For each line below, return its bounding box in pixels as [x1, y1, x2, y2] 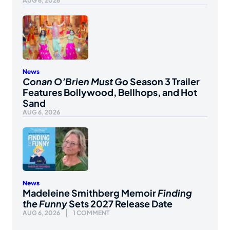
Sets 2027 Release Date [67, 198, 172, 210]
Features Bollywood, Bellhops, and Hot [23, 86, 197, 98]
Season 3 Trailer [128, 75, 200, 87]
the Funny [23, 198, 67, 210]
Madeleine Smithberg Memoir [23, 187, 158, 199]
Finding [158, 187, 192, 199]
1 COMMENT [73, 209, 110, 217]
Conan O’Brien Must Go [23, 75, 128, 87]
